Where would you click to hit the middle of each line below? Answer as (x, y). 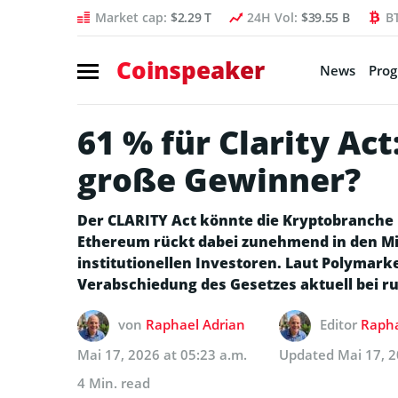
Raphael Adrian (195, 324)
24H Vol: (274, 17)
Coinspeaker (191, 70)
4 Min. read (114, 382)
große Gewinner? (219, 179)
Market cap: (133, 17)
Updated (308, 354)
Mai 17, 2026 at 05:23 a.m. (162, 354)
